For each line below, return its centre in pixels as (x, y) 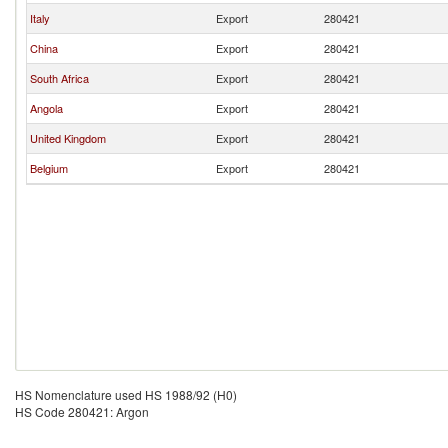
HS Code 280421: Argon (82, 411)
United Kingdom (68, 138)
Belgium (49, 168)
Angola (46, 108)
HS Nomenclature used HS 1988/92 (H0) (126, 394)
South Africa (59, 78)
